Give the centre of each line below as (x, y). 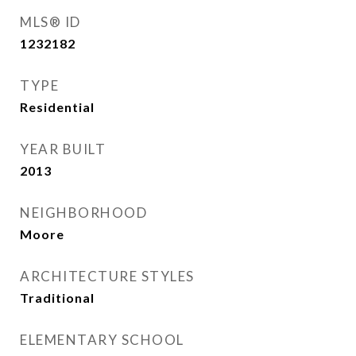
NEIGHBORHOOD (83, 213)
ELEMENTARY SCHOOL (102, 340)
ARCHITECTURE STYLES (107, 276)
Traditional (57, 298)
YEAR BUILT (63, 149)
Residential (57, 107)
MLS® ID (50, 22)
